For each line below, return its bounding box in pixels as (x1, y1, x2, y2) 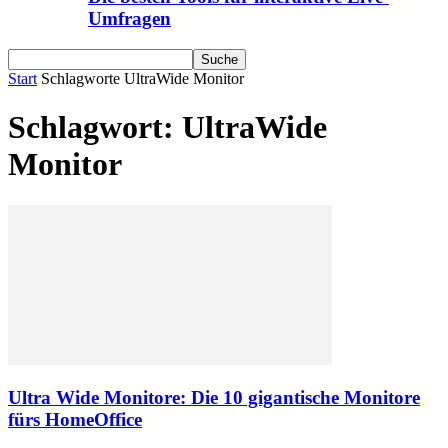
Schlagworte (41, 69, 120, 87)
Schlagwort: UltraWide (8, 109, 327, 146)
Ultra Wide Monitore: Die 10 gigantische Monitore (8, 387, 420, 409)
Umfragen (88, 8, 171, 30)
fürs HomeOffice (8, 409, 142, 431)
